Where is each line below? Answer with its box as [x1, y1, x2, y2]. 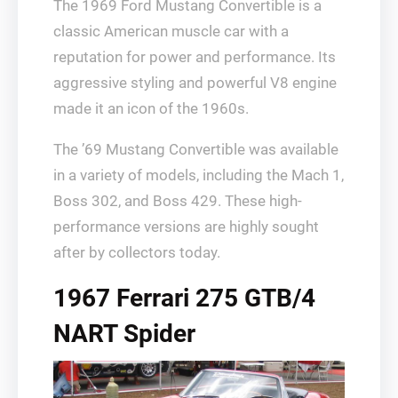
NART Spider [53, 318, 195, 348]
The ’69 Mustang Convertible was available [53, 139, 338, 158]
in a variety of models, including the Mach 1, [53, 165, 344, 184]
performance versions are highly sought [53, 217, 319, 235]
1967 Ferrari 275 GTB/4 [53, 283, 315, 313]
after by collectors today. [53, 243, 220, 261]
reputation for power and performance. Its [53, 47, 336, 66]
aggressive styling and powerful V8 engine [53, 73, 337, 92]
